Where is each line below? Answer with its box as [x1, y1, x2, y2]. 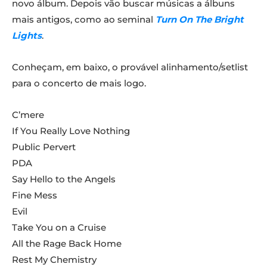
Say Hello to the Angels [12, 173, 116, 185]
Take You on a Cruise [12, 222, 106, 234]
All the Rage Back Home [12, 238, 122, 250]
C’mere [12, 109, 44, 121]
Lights [12, 30, 42, 42]
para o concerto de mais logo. [12, 77, 146, 89]
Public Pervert [12, 141, 76, 153]
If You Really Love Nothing [12, 125, 130, 137]
